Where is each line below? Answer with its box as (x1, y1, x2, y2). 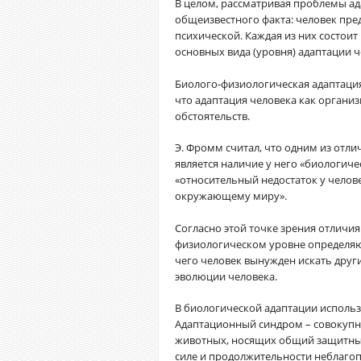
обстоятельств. (175, 108, 250, 123)
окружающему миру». (175, 189, 287, 203)
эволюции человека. (175, 268, 277, 284)
